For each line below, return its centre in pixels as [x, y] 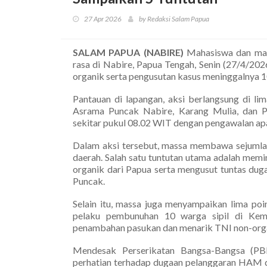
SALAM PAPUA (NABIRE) [128, 52]
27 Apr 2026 [103, 18]
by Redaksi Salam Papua [174, 18]
